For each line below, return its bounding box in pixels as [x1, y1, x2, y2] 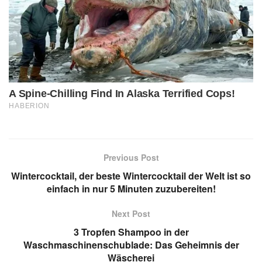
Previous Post [103, 151, 159, 164]
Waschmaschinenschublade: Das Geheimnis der [23, 238, 239, 252]
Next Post [112, 208, 150, 220]
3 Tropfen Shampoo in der [73, 225, 189, 239]
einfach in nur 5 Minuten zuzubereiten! [46, 182, 216, 196]
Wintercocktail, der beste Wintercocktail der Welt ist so [11, 169, 251, 183]
